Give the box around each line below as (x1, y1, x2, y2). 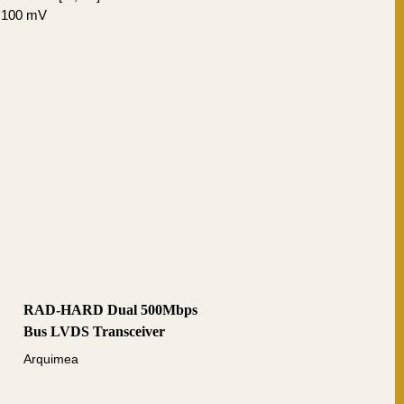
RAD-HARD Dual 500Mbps (23, 302, 197, 317)
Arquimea (23, 352, 78, 366)
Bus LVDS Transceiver (23, 324, 165, 339)
